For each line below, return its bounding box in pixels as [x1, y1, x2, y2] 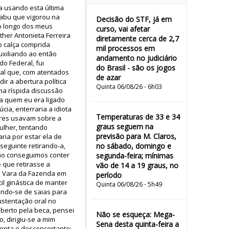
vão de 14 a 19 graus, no [96, 161, 178, 170]
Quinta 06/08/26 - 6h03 [96, 82, 162, 91]
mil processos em [96, 43, 155, 53]
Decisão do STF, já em [96, 14, 172, 24]
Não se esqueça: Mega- [96, 210, 175, 219]
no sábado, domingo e [96, 141, 171, 151]
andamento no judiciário [96, 53, 177, 63]
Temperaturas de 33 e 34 [96, 112, 180, 122]
